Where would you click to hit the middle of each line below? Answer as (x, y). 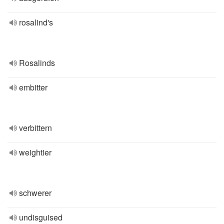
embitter (33, 87)
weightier (35, 152)
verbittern (35, 128)
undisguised (41, 217)
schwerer (35, 193)
